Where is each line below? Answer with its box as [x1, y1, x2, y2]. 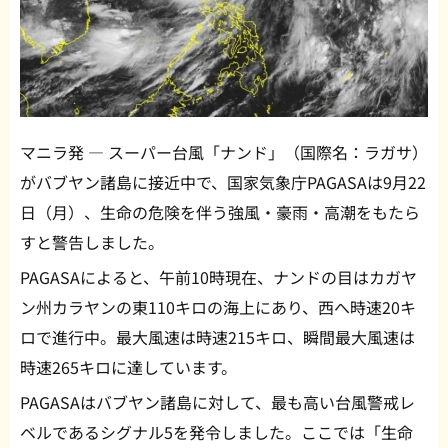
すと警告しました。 [20, 230, 164, 255]
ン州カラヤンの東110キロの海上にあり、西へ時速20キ [20, 295, 416, 320]
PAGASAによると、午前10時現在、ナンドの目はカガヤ [20, 265, 417, 290]
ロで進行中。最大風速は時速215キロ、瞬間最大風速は [20, 325, 415, 350]
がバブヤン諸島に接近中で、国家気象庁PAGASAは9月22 [20, 170, 426, 195]
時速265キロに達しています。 [20, 355, 237, 380]
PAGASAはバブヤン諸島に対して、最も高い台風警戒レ [20, 390, 415, 415]
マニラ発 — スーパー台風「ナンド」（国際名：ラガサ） [20, 140, 428, 165]
